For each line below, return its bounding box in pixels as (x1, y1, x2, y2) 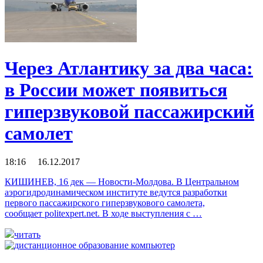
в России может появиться (5, 79, 227, 100)
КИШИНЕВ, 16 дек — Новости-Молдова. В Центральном (5, 176, 239, 187)
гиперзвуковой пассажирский (5, 100, 254, 122)
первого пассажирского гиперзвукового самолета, (5, 197, 205, 208)
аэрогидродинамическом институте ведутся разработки (5, 187, 227, 197)
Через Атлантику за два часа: (5, 57, 253, 79)
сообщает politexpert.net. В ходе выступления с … (5, 208, 202, 218)
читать (14, 229, 41, 240)
